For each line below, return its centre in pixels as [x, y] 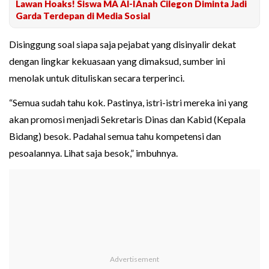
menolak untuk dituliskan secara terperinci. [97, 78]
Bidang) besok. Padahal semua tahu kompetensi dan [115, 136]
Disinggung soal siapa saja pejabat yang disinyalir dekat [122, 44]
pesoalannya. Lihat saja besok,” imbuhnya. [93, 153]
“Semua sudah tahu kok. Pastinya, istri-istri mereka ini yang [128, 103]
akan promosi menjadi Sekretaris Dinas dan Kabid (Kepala [127, 119]
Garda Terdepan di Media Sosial [83, 16]
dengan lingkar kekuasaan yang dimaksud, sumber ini [117, 61]
